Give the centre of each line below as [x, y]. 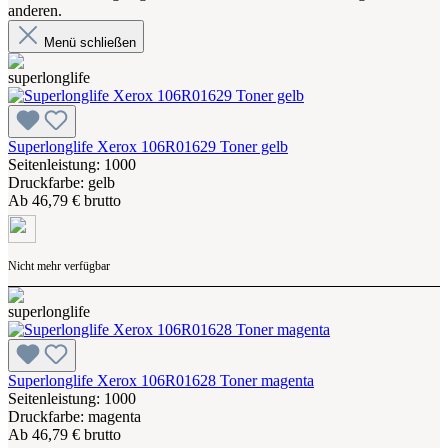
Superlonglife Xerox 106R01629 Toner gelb [148, 146]
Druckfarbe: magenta [74, 416]
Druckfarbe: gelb [61, 182]
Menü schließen [88, 42]
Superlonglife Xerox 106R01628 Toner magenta [161, 380]
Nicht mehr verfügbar [59, 265]
